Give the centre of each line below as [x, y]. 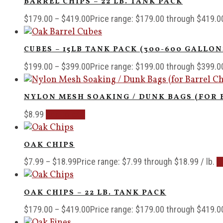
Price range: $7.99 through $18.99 [138, 162]
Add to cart [65, 114]
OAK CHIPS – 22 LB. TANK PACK [95, 193]
